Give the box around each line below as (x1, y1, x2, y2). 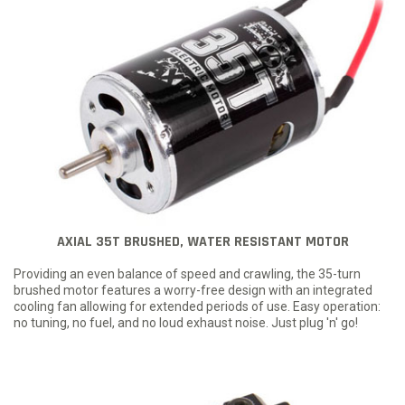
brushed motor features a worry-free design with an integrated (14, 283, 372, 298)
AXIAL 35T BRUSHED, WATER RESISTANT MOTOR (56, 232, 349, 252)
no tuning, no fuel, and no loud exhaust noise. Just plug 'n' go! (14, 316, 358, 331)
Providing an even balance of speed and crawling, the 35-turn (14, 267, 361, 282)
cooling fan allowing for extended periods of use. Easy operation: (14, 299, 381, 315)
